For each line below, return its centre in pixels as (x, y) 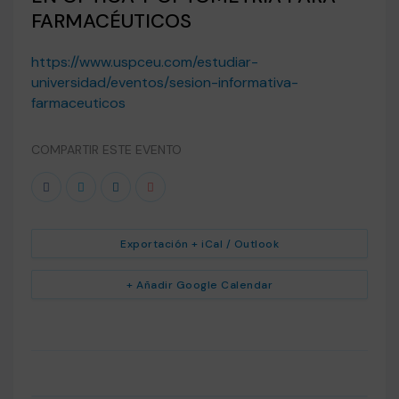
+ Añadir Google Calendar (199, 285)
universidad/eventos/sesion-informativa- (165, 82)
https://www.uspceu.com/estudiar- (145, 62)
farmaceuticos (78, 103)
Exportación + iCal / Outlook (199, 244)
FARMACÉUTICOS (111, 21)
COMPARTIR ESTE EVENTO (106, 150)
